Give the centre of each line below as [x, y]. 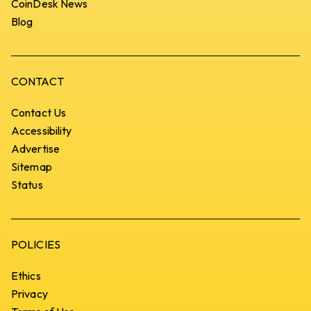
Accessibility [42, 131]
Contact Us [39, 113]
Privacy [30, 294]
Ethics [26, 276]
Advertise [35, 149]
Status [27, 185]
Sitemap [32, 167]
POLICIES [36, 245]
